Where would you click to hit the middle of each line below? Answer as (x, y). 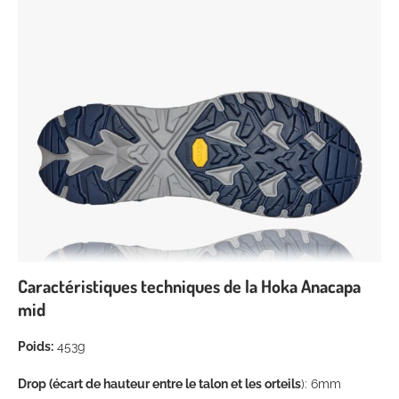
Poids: (36, 347)
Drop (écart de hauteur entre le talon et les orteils (159, 384)
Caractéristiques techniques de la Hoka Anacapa (189, 286)
